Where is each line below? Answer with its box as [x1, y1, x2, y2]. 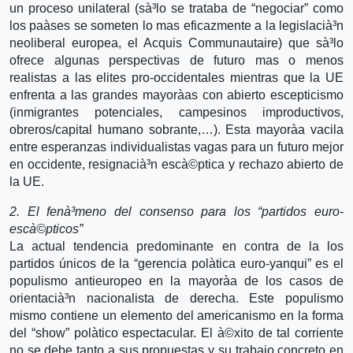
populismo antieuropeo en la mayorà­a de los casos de [9, 273, 344, 288]
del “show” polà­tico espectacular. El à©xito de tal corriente [9, 325, 344, 340]
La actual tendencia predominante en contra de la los [9, 239, 344, 253]
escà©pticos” [9, 221, 83, 236]
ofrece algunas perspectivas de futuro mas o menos [9, 53, 344, 67]
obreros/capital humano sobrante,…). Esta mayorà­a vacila [9, 122, 344, 136]
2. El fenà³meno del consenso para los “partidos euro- [9, 204, 344, 218]
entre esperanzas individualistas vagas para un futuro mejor [9, 139, 344, 154]
